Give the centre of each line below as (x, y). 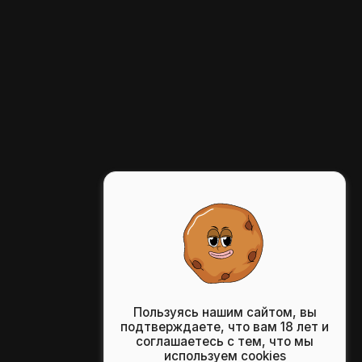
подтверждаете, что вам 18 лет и (225, 327)
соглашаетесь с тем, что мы (225, 341)
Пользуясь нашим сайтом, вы (225, 312)
